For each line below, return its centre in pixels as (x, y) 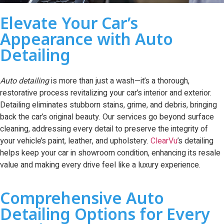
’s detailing (195, 141)
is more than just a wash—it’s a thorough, (119, 81)
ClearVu (164, 141)
